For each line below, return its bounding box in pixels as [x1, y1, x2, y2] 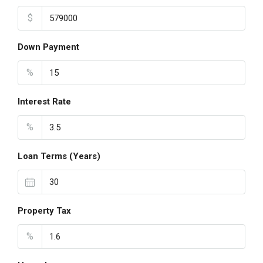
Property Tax [18, 205, 71, 216]
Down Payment [18, 42, 79, 52]
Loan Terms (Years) [18, 151, 100, 161]
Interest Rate [18, 96, 71, 107]
